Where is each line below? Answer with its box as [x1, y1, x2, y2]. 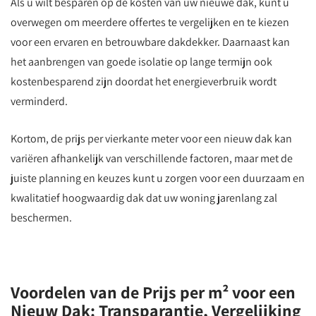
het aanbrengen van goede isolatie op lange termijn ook [11, 54, 272, 69]
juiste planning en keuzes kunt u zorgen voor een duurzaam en [11, 171, 305, 186]
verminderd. [11, 94, 68, 109]
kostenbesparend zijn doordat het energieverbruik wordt [11, 74, 276, 89]
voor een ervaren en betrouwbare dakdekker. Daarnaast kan [11, 35, 290, 49]
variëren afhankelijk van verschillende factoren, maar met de [11, 151, 293, 166]
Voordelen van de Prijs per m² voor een [11, 281, 296, 303]
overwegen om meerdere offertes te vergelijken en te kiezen [11, 15, 289, 30]
